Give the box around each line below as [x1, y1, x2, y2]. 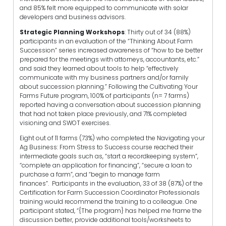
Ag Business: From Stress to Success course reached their [20, 142, 193, 151]
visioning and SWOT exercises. [20, 118, 112, 127]
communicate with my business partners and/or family [20, 73, 189, 82]
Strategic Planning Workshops [20, 27, 125, 36]
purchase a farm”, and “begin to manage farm [20, 169, 160, 179]
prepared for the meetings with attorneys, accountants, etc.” [20, 54, 199, 64]
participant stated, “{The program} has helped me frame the [20, 206, 202, 215]
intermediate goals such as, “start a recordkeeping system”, [20, 151, 198, 160]
